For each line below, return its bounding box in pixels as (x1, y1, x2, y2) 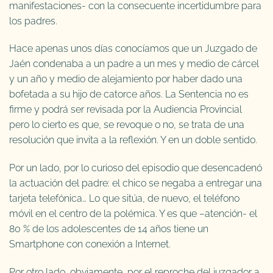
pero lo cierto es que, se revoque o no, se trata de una (9, 119, 244, 131)
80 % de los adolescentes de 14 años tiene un (9, 223, 208, 235)
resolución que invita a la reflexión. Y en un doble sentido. (9, 134, 257, 146)
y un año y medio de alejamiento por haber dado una (9, 73, 243, 85)
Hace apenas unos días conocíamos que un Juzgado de (9, 43, 257, 55)
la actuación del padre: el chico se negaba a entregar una (9, 177, 262, 190)
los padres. (9, 15, 57, 27)
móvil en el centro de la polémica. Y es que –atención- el (9, 208, 257, 220)
